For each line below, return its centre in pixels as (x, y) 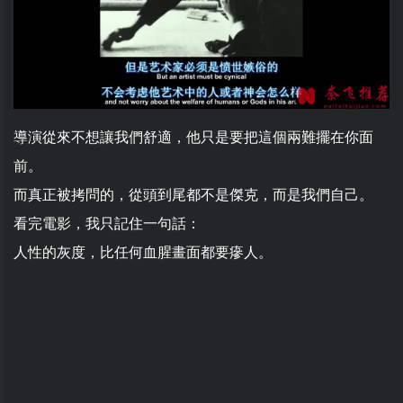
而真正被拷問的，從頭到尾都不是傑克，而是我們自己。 (193, 194)
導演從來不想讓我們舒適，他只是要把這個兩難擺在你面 (193, 137)
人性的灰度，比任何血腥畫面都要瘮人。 (143, 252)
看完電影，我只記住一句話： (107, 223)
